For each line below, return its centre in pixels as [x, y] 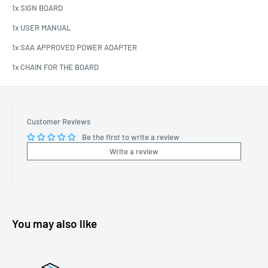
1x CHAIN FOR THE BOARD [55, 67]
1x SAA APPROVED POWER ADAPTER [77, 48]
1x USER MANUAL [41, 28]
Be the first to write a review [131, 137]
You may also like [54, 224]
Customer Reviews [59, 122]
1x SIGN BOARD [38, 7]
